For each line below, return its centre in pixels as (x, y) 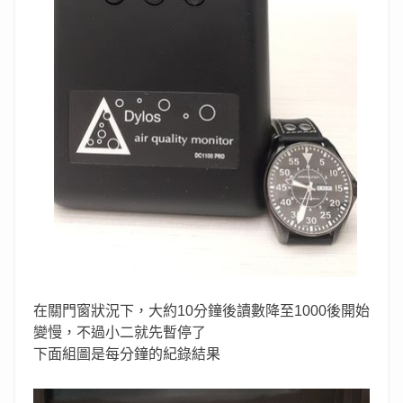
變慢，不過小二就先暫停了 (120, 333)
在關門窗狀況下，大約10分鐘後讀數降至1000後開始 (201, 311)
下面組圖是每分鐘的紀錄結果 (127, 354)
